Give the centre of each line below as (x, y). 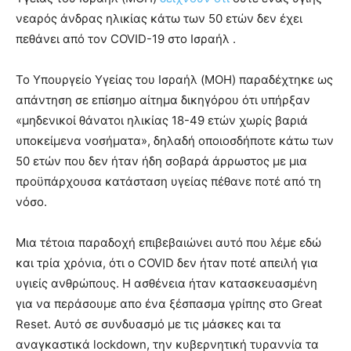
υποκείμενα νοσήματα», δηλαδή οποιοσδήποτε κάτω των (175, 141)
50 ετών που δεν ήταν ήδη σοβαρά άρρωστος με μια (161, 161)
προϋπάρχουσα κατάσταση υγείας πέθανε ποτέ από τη (168, 182)
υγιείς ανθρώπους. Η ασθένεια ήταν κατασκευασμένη (166, 284)
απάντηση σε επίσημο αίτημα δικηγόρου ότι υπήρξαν (163, 100)
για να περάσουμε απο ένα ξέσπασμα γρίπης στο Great (169, 304)
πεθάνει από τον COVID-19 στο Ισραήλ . (126, 39)
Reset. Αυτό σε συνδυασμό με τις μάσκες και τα (148, 324)
